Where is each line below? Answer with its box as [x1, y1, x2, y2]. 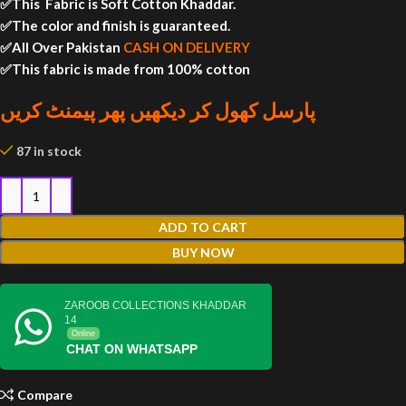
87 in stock [16, 143, 82, 159]
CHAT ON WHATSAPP [66, 342, 198, 356]
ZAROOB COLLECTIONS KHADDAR [64, 299, 246, 312]
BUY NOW [171, 245, 235, 260]
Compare [17, 387, 73, 403]
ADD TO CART [159, 219, 247, 235]
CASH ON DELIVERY [123, 39, 250, 55]
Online [72, 329, 95, 338]
